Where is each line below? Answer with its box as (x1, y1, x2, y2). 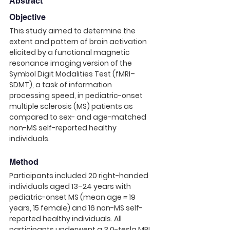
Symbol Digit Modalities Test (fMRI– (9, 69, 135, 79)
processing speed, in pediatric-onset (9, 90, 144, 101)
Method (9, 157, 39, 167)
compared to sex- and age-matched (9, 112, 148, 122)
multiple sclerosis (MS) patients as (9, 101, 135, 111)
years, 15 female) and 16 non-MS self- (9, 203, 143, 213)
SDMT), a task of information (9, 80, 113, 90)
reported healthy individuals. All (9, 214, 123, 224)
